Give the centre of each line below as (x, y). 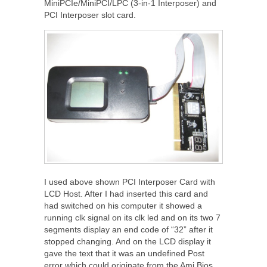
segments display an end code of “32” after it (128, 230)
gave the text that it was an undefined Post (124, 254)
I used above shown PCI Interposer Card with (130, 182)
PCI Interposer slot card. (90, 15)
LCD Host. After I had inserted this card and (126, 194)
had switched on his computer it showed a (123, 206)
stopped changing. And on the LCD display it (128, 242)
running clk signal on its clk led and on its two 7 (132, 218)
